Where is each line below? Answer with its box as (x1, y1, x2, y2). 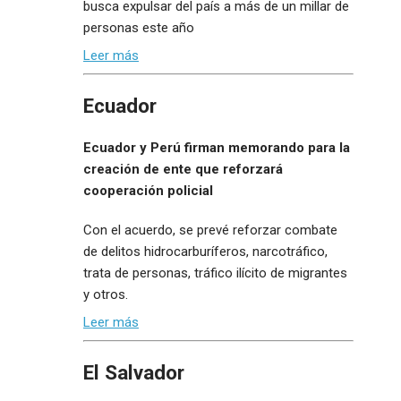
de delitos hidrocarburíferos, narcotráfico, (83, 243, 328, 260)
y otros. (83, 286, 128, 303)
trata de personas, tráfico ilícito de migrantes (83, 264, 347, 281)
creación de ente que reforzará (83, 160, 283, 177)
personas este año (83, 19, 194, 36)
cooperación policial (83, 182, 213, 199)
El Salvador (83, 361, 184, 385)
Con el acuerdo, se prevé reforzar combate (83, 221, 337, 238)
